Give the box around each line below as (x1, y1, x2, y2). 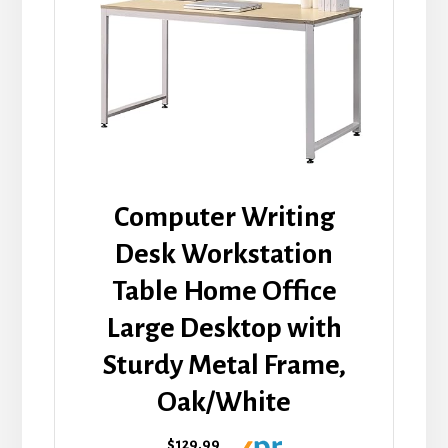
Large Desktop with (106, 312, 342, 343)
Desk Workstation (115, 238, 333, 269)
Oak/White (157, 386, 291, 417)
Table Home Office (111, 275, 337, 306)
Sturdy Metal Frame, (102, 349, 346, 380)
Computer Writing (113, 201, 335, 232)
